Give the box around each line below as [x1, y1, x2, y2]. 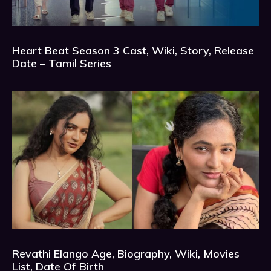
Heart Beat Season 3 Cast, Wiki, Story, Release [12, 43, 254, 57]
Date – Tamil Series [12, 56, 111, 70]
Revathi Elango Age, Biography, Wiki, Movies [12, 247, 240, 261]
